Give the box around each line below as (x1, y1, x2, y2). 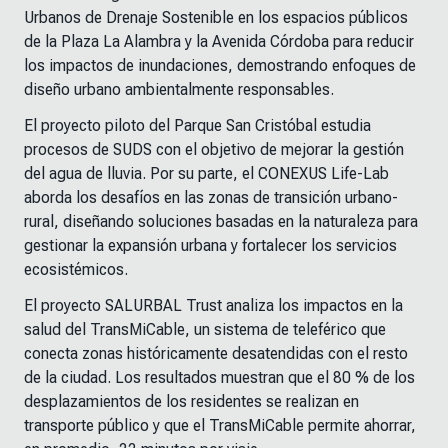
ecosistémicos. (24, 260, 128, 280)
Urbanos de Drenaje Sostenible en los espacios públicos (24, 8, 408, 28)
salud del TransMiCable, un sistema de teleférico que (24, 320, 386, 340)
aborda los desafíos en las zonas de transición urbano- (24, 188, 398, 208)
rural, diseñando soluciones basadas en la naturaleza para (24, 212, 418, 232)
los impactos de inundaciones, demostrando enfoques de (24, 56, 416, 76)
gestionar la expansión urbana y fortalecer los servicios (24, 236, 397, 256)
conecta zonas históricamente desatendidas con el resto (24, 344, 408, 364)
